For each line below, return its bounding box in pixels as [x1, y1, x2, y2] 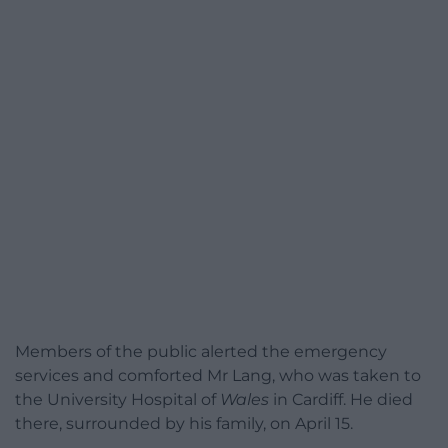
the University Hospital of [15, 390, 216, 410]
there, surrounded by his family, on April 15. [15, 414, 353, 434]
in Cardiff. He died [269, 390, 413, 410]
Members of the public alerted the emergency [15, 342, 387, 362]
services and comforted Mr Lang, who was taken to [15, 366, 421, 386]
